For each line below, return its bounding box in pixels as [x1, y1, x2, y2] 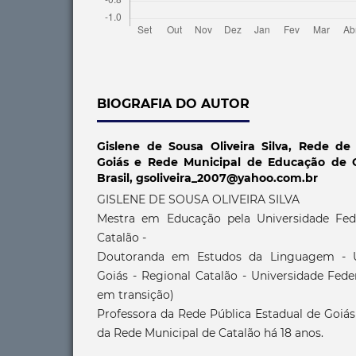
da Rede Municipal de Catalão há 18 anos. [97, 325, 323, 340]
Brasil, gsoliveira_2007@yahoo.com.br [97, 170, 318, 185]
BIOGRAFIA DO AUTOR [97, 95, 250, 111]
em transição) [97, 287, 174, 302]
